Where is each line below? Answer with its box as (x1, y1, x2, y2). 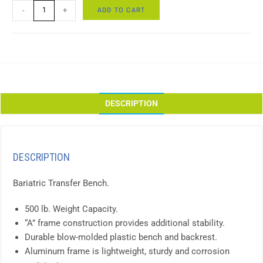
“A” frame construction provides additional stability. (25, 217, 225, 228)
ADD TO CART (97, 5, 146, 15)
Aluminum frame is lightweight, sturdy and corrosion (25, 245, 230, 257)
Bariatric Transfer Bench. (13, 177, 109, 188)
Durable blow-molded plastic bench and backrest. (25, 231, 217, 242)
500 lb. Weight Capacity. (25, 203, 118, 214)
